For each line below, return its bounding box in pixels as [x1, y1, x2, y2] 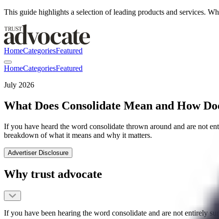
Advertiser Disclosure [8, 149, 68, 156]
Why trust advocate [4, 167, 102, 180]
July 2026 [4, 81, 34, 89]
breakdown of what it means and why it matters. [4, 131, 152, 139]
